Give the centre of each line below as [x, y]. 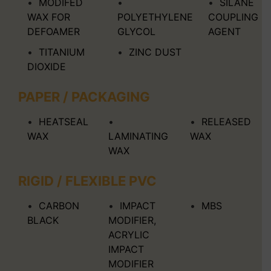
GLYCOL [136, 31]
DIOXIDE [47, 66]
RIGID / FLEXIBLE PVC [87, 181]
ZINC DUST [155, 52]
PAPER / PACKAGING [84, 96]
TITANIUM [62, 52]
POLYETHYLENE [155, 17]
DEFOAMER [54, 31]
